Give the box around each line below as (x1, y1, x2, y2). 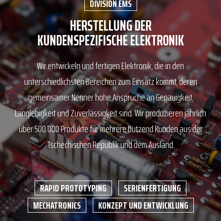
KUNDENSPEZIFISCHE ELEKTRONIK (37, 29, 184, 52)
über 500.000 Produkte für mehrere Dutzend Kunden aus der (18, 121, 203, 137)
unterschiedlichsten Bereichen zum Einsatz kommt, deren (24, 74, 197, 89)
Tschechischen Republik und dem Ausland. (46, 137, 175, 152)
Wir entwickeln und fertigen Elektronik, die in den (37, 58, 184, 74)
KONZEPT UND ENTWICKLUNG (98, 197, 188, 213)
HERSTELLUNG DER (70, 14, 151, 37)
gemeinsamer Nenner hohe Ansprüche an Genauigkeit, (28, 89, 193, 105)
